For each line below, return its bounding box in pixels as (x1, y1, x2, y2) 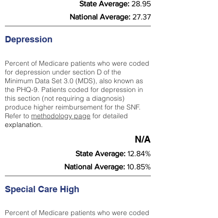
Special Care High (5, 184, 82, 194)
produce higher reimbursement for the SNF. (5, 103, 141, 111)
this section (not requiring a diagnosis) (5, 94, 125, 103)
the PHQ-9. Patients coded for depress (5, 85, 127, 94)
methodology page (31, 111, 91, 120)
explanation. (5, 120, 43, 129)
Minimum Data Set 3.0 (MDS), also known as (5, 76, 143, 85)
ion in (127, 85, 143, 94)
